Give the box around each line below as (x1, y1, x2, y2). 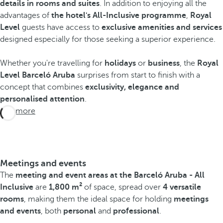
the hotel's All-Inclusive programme (51, 11, 186, 20)
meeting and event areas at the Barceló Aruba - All (15, 171, 205, 180)
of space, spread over (82, 183, 163, 192)
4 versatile (163, 183, 201, 192)
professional (113, 207, 159, 216)
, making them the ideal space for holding (24, 195, 174, 204)
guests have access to (20, 23, 102, 32)
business (148, 59, 180, 68)
